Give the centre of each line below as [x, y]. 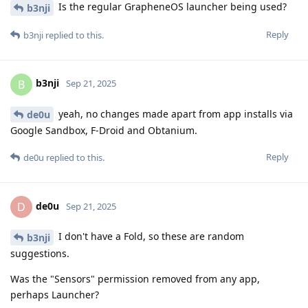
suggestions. [40, 254]
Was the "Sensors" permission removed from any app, [135, 279]
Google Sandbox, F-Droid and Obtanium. [104, 131]
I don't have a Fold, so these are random [150, 236]
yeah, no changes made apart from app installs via [174, 113]
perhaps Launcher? [55, 295]
